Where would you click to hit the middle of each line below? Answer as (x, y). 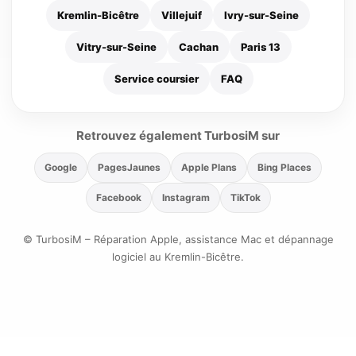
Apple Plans (209, 168)
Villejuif (182, 15)
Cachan (198, 47)
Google (61, 168)
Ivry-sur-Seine (261, 15)
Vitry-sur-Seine (116, 47)
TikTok (245, 198)
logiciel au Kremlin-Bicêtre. (178, 257)
